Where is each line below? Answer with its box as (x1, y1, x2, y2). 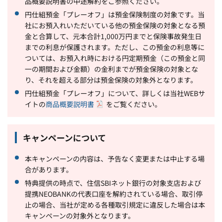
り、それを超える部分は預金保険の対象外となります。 (25, 74, 197, 85)
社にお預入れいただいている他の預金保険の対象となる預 (25, 20, 205, 30)
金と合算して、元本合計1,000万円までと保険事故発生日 (25, 31, 202, 41)
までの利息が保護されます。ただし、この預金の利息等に (25, 42, 205, 52)
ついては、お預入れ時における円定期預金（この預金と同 (25, 53, 205, 63)
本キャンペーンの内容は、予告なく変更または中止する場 (25, 153, 205, 164)
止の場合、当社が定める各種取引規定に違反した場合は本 (25, 199, 205, 210)
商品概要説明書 (46, 99, 94, 109)
